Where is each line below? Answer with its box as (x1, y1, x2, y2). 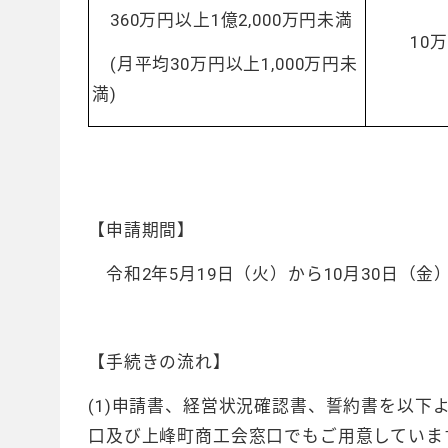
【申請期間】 (88, 220, 196, 240)
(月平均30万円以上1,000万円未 (92, 54, 358, 74)
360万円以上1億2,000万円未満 (92, 10, 353, 30)
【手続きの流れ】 (88, 352, 231, 372)
